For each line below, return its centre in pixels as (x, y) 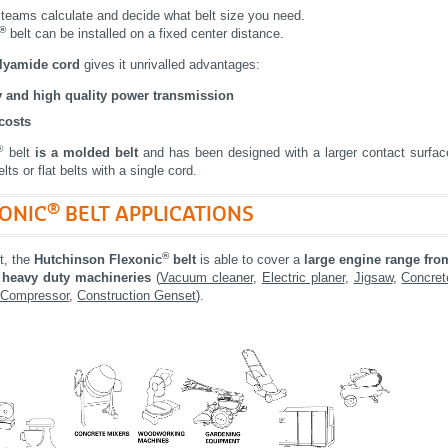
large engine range (362, 259)
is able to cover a (250, 259)
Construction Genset (137, 295)
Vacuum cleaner (206, 277)
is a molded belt (88, 153)
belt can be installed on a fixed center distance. (145, 34)
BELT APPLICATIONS (157, 214)
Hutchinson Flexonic (98, 259)
